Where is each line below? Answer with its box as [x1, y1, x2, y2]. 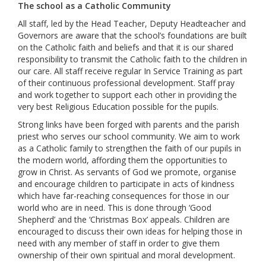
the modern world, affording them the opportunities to [18, 154, 227, 166]
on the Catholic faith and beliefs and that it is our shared [18, 42, 233, 53]
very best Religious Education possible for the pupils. [18, 101, 218, 112]
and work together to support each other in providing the [18, 89, 237, 100]
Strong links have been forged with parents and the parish [18, 119, 239, 130]
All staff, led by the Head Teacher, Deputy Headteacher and [18, 18, 246, 29]
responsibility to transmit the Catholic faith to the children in [18, 53, 247, 65]
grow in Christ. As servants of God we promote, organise [18, 166, 236, 178]
